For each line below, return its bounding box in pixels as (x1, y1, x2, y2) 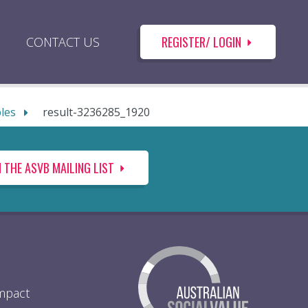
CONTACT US (26, 34, 100, 50)
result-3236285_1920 (43, 104, 150, 120)
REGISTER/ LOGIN (162, 33, 241, 51)
